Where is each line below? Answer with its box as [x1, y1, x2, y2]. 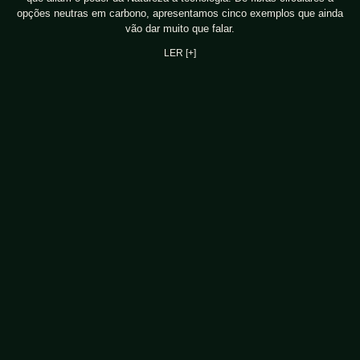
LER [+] [163, 47, 196, 59]
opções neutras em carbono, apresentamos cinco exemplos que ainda [16, 7, 343, 20]
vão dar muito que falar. [125, 22, 235, 35]
